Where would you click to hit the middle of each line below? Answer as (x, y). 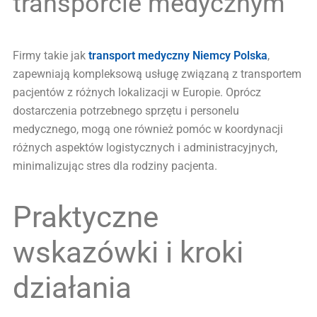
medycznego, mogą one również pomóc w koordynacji (148, 129)
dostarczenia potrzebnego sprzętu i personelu (126, 110)
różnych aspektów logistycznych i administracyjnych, (145, 147)
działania (72, 288)
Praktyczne (86, 217)
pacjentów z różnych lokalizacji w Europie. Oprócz (137, 92)
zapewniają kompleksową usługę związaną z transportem (157, 74)
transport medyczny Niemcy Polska (178, 55)
